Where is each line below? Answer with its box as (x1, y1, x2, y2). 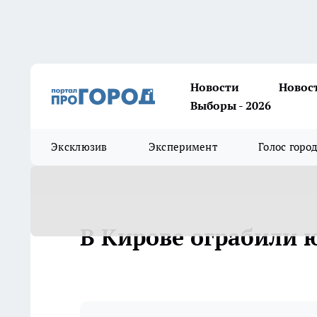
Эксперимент (148, 140, 218, 154)
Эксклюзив (51, 140, 108, 154)
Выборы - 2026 (190, 98, 271, 113)
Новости (190, 80, 239, 94)
